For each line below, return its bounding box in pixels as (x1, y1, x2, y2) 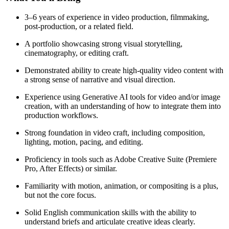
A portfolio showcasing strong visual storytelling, (25, 39, 182, 49)
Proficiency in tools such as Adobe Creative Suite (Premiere (25, 155, 217, 164)
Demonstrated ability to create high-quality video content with (25, 66, 223, 75)
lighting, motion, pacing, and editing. (25, 138, 143, 147)
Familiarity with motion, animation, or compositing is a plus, (25, 181, 218, 191)
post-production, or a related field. (25, 22, 133, 31)
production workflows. (25, 111, 98, 120)
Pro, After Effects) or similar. (25, 164, 117, 173)
